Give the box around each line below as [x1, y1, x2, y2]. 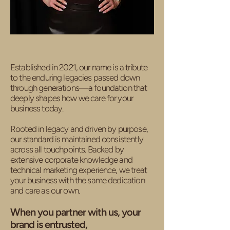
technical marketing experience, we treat [10, 165, 147, 175]
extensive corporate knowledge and [10, 155, 132, 165]
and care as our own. [10, 185, 80, 196]
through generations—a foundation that [10, 83, 147, 93]
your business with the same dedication [10, 175, 145, 185]
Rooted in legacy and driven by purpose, [10, 124, 148, 134]
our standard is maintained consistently [10, 134, 143, 144]
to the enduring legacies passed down [10, 72, 140, 83]
